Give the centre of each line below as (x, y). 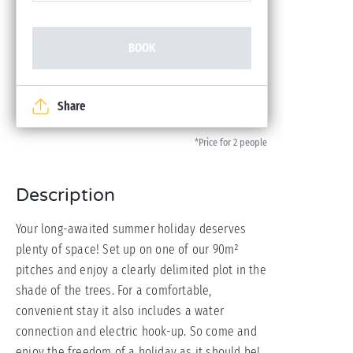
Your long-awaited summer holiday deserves (131, 229)
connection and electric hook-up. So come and (136, 331)
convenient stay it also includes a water (120, 311)
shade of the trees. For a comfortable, (114, 290)
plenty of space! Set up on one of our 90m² (128, 249)
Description (65, 195)
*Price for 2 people (231, 143)
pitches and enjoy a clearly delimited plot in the (141, 270)
